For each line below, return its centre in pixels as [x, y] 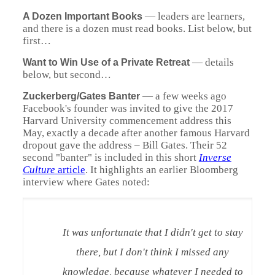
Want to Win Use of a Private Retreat [106, 62]
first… [37, 41]
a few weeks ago [191, 96]
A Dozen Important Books [82, 16]
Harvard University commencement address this [127, 121]
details [219, 62]
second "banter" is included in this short [110, 157]
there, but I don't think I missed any [153, 252]
